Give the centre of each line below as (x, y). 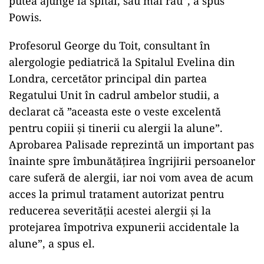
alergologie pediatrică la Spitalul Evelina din (122, 62)
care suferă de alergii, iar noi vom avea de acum (131, 178)
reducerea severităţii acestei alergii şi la (110, 211)
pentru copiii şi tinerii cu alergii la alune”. (116, 128)
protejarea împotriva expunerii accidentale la (124, 227)
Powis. (25, 17)
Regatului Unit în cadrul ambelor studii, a (114, 95)
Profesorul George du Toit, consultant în (110, 46)
